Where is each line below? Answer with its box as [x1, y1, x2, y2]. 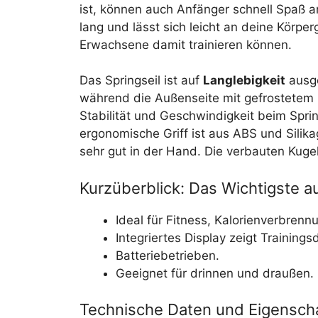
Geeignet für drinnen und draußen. [116, 265, 314, 280]
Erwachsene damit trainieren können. [79, 37, 292, 52]
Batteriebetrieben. [116, 248, 219, 263]
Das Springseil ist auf [79, 73, 203, 87]
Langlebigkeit [203, 73, 285, 87]
